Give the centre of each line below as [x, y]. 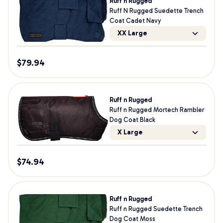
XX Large [132, 33]
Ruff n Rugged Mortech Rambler [157, 110]
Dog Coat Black [132, 120]
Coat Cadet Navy [135, 21]
